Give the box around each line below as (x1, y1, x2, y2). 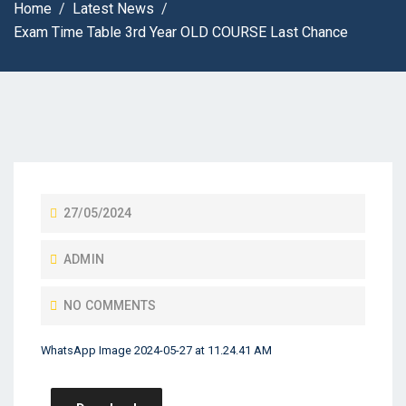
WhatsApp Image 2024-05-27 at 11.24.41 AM (41, 343, 272, 357)
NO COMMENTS (63, 298, 157, 313)
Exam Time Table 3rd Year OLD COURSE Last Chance (14, 24, 348, 41)
